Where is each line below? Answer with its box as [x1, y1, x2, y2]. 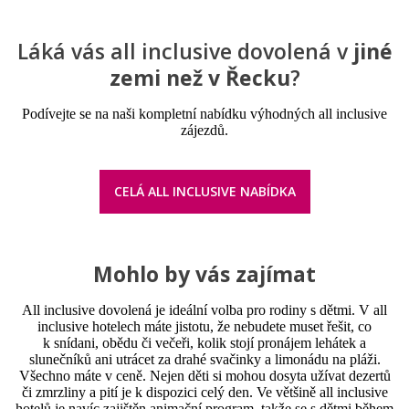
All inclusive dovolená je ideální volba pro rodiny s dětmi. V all [22, 301, 387, 318]
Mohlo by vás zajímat [93, 258, 316, 288]
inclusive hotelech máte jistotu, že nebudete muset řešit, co [37, 318, 372, 334]
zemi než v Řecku [109, 62, 290, 92]
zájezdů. [181, 121, 228, 138]
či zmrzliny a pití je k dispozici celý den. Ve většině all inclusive [21, 383, 388, 400]
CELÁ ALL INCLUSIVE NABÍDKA [113, 182, 296, 200]
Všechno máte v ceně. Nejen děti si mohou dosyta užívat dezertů [18, 367, 391, 383]
